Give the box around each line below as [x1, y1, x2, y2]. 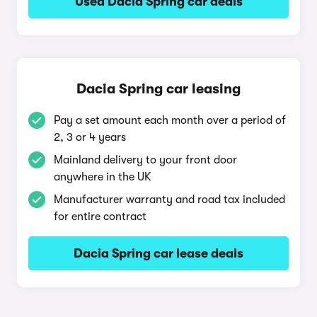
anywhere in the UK [54, 171, 151, 183]
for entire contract [54, 210, 146, 223]
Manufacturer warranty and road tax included [54, 193, 285, 206]
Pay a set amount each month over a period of [54, 114, 286, 127]
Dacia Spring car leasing [76, 81, 241, 97]
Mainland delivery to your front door [54, 154, 237, 166]
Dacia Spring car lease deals [74, 246, 243, 260]
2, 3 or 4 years [54, 131, 126, 144]
